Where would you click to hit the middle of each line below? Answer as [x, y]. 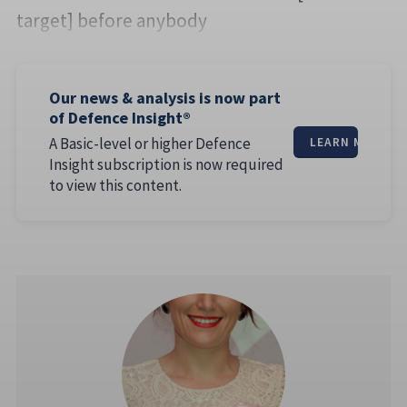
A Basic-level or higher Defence [150, 144]
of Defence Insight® [120, 117]
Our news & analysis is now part [165, 97]
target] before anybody [112, 21]
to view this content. [115, 186]
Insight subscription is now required [166, 165]
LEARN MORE [348, 142]
